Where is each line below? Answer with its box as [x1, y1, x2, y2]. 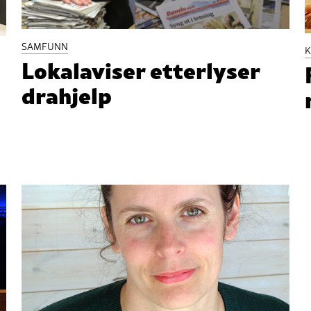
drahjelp [22, 77, 112, 110]
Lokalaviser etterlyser [22, 52, 260, 85]
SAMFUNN [22, 39, 69, 53]
